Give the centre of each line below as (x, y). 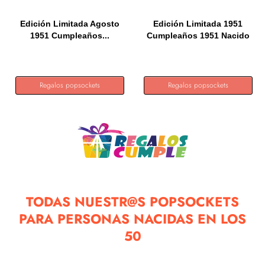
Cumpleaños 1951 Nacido (198, 35)
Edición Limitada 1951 (198, 24)
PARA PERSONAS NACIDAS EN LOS (132, 219)
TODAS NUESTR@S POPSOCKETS (132, 202)
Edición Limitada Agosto (70, 24)
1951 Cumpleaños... (70, 35)
